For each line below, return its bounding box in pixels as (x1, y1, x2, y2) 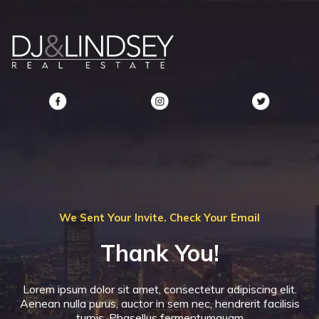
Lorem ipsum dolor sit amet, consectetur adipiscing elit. (22, 282, 297, 297)
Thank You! (100, 239, 219, 268)
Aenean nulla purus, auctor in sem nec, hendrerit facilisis (19, 296, 300, 311)
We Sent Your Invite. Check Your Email (59, 211, 260, 225)
